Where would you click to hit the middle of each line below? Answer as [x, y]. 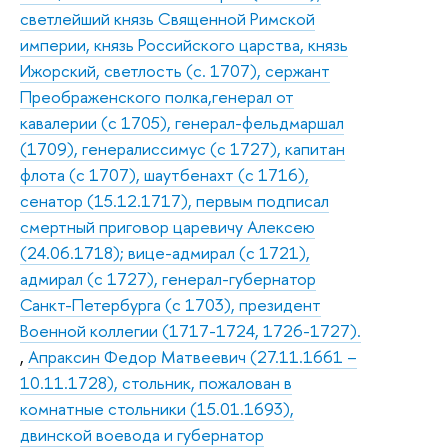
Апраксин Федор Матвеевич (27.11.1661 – [192, 356]
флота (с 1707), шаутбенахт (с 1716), [164, 174]
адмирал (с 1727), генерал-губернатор [168, 278]
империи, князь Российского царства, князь [184, 44]
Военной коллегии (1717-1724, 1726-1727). [190, 330]
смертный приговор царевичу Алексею [167, 226]
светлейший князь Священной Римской [167, 18]
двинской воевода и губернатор [142, 434]
